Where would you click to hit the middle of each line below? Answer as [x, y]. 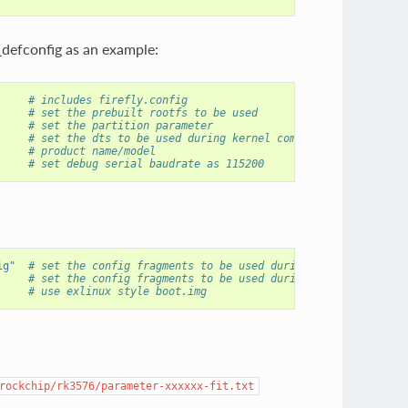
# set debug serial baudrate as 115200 [146, 163]
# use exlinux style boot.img [117, 291]
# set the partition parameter [120, 125]
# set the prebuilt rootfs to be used [143, 112]
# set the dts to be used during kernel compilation [187, 138]
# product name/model [92, 151]
